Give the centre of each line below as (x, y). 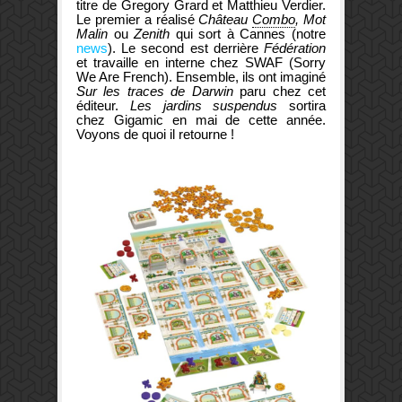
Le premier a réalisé (135, 19)
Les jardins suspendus (204, 105)
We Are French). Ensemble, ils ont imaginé (201, 76)
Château (223, 19)
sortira (301, 105)
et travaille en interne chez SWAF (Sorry (201, 62)
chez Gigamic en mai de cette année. (201, 119)
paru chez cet (280, 91)
